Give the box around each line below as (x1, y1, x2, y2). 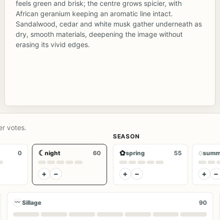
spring (126, 149, 145, 157)
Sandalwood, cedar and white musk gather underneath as (15, 19, 202, 28)
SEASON (113, 132, 140, 140)
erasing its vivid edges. (15, 40, 90, 49)
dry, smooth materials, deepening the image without (15, 29, 183, 38)
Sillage (22, 199, 41, 206)
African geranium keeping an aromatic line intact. (15, 9, 173, 18)
